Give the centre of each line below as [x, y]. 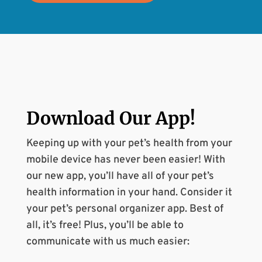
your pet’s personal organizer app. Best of [125, 209]
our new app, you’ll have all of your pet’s [120, 177]
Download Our [91, 118]
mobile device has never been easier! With [125, 160]
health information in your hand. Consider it [129, 193]
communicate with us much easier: [108, 242]
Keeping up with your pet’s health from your [129, 144]
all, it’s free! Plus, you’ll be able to [105, 226]
